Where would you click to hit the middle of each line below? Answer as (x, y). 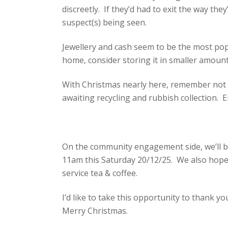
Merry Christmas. (95, 211)
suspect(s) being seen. (104, 23)
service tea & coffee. (100, 173)
